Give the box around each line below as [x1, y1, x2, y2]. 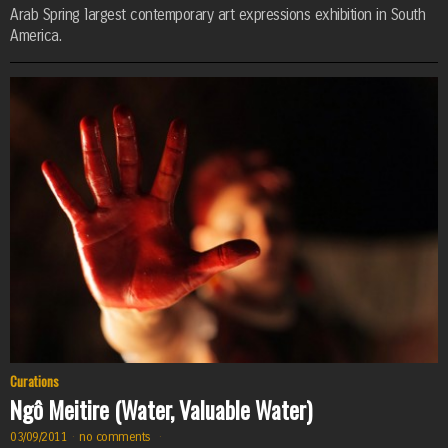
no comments [79, 428, 155, 444]
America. [10, 27, 61, 46]
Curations [10, 371, 59, 392]
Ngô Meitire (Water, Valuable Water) [10, 393, 312, 427]
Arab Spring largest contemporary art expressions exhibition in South [10, 6, 425, 25]
